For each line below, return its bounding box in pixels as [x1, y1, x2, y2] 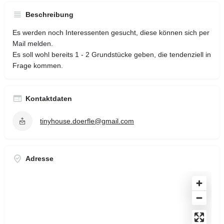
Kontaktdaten [25, 94, 72, 102]
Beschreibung [25, 10, 73, 18]
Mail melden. [12, 39, 53, 47]
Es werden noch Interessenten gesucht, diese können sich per [12, 28, 209, 36]
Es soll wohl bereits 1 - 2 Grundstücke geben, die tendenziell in [12, 50, 211, 58]
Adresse [25, 154, 53, 162]
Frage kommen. [12, 61, 63, 69]
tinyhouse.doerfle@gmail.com [40, 116, 134, 125]
